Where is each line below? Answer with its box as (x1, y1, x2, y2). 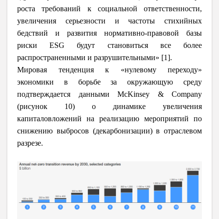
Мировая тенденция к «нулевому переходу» (17, 66, 202, 74)
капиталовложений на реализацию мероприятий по (17, 114, 202, 123)
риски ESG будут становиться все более (17, 41, 202, 50)
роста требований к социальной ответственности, (17, 4, 202, 13)
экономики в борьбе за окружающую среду (17, 78, 202, 87)
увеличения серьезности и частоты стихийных (17, 17, 202, 25)
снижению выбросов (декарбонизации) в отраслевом (17, 127, 202, 135)
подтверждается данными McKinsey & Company (17, 90, 202, 99)
